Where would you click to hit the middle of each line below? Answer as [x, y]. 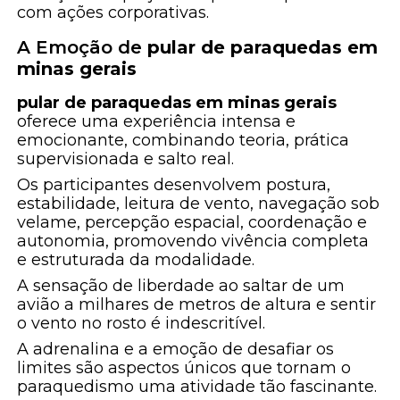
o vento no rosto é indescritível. [142, 324]
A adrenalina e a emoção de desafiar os [176, 350]
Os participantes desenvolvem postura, [174, 185]
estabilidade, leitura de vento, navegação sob [199, 204]
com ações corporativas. [113, 13]
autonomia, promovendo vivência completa [193, 242]
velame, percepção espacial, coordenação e [192, 223]
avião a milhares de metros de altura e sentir [197, 305]
